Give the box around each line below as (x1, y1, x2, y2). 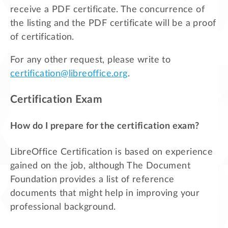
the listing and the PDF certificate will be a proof (10, 18, 216, 28)
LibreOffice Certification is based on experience (10, 147, 213, 157)
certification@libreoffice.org (10, 69, 128, 78)
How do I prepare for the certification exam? (10, 121, 199, 131)
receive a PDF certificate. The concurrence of (10, 5, 205, 14)
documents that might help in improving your (10, 188, 200, 198)
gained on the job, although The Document (10, 161, 190, 170)
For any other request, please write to (10, 55, 171, 65)
